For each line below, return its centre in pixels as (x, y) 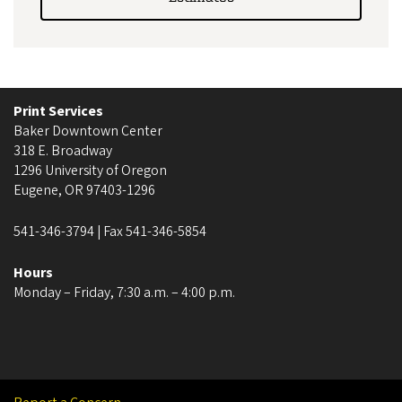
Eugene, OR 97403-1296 (84, 190)
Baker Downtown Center (88, 131)
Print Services (60, 111)
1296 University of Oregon (90, 170)
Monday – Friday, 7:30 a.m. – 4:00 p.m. (124, 292)
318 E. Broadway (63, 150)
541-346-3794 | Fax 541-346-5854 (110, 231)
